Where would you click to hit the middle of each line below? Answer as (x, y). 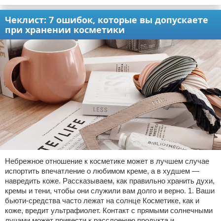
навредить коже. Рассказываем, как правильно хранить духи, (110, 181)
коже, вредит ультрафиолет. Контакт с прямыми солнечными (109, 210)
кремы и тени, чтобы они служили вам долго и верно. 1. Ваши (110, 190)
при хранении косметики (65, 29)
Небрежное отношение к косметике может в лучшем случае (107, 161)
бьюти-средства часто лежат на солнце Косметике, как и (102, 200)
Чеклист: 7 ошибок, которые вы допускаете (107, 19)
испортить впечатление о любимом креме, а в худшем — (102, 171)
